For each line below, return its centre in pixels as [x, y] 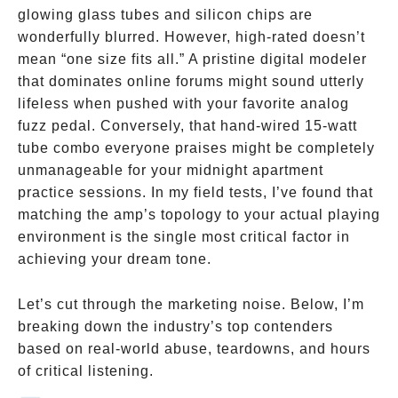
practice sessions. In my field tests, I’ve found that [195, 192]
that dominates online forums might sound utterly [191, 81]
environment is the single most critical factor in [184, 237]
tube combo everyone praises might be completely [196, 148]
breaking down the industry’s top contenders [175, 326]
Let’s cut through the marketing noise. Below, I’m [191, 304]
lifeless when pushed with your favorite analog [183, 103]
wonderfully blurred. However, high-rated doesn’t [191, 37]
